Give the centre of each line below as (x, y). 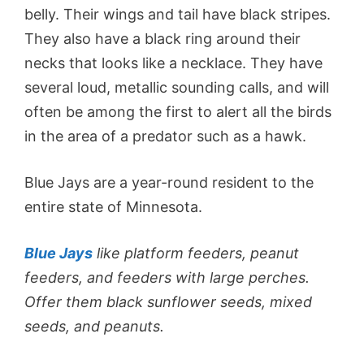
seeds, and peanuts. (96, 327)
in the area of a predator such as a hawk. (165, 136)
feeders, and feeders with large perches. (167, 278)
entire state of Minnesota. (115, 207)
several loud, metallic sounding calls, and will (177, 88)
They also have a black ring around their (162, 39)
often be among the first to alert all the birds (178, 112)
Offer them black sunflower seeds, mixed (168, 302)
